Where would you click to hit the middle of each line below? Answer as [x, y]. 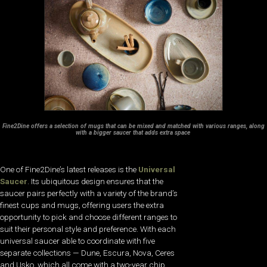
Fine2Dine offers [26, 126]
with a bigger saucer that [110, 132]
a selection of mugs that [83, 126]
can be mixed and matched [155, 126]
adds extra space [168, 132]
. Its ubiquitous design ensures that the [95, 181]
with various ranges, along [229, 126]
